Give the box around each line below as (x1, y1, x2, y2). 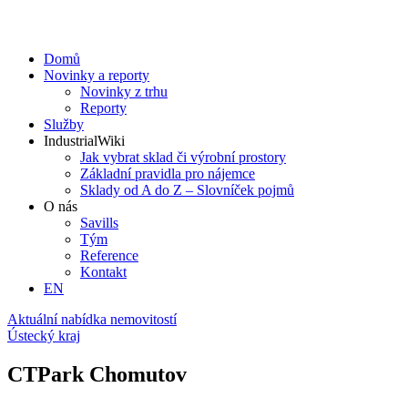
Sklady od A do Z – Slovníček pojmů (80, 182, 294, 198)
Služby (44, 117, 84, 132)
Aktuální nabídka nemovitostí (7, 311, 177, 327)
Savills (80, 215, 118, 230)
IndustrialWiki (44, 133, 125, 148)
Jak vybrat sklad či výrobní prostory (80, 149, 286, 165)
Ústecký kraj (7, 328, 80, 343)
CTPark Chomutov (7, 362, 187, 386)
